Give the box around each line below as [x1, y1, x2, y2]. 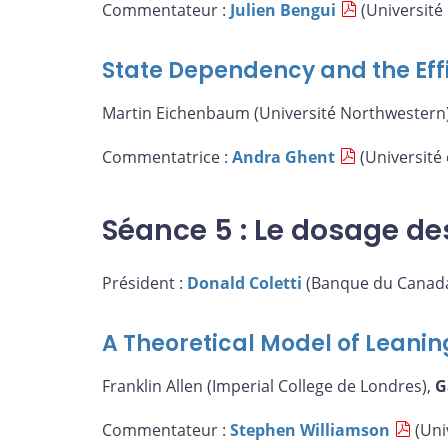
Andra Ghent [232, 145, 335, 168]
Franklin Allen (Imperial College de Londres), [102, 375, 435, 398]
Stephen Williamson [230, 419, 390, 442]
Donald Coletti [187, 271, 302, 294]
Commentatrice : [102, 145, 232, 168]
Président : [102, 271, 187, 294]
